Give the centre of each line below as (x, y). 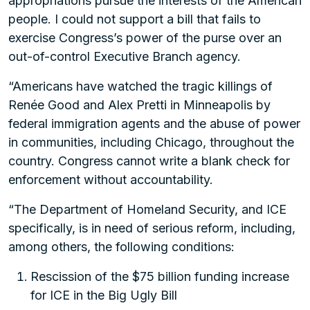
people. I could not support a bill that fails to (135, 19)
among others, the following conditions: (121, 247)
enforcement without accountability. (111, 180)
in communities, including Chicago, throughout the (151, 142)
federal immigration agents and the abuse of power (154, 124)
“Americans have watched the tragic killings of (140, 86)
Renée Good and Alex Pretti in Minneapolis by (139, 105)
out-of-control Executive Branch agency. (125, 56)
